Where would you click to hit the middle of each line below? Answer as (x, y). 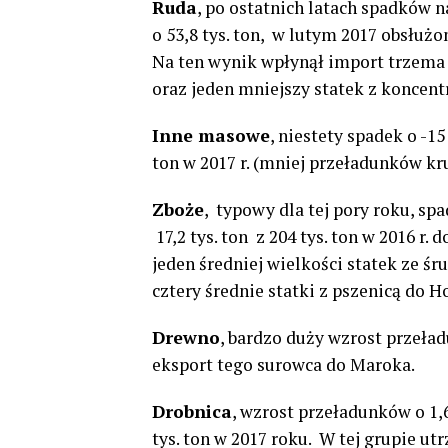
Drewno (186, 337)
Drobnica (192, 411)
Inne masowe (211, 135)
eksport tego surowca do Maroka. (283, 364)
